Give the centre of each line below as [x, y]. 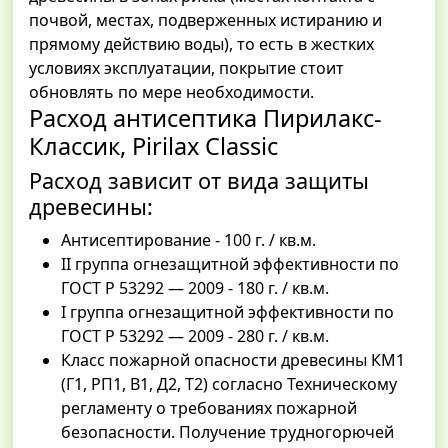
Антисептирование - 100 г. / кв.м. [188, 240]
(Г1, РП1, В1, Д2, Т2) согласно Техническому [229, 384]
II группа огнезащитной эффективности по [230, 264]
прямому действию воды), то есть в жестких [201, 44]
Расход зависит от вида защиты [199, 181]
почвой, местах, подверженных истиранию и [205, 20]
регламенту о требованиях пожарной [209, 408]
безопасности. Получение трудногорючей [227, 432]
